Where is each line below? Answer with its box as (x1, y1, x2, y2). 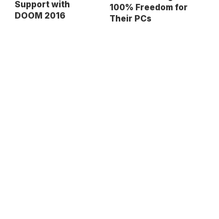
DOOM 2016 (15, 11, 66, 21)
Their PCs (109, 14, 152, 24)
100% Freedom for (109, 2, 188, 13)
